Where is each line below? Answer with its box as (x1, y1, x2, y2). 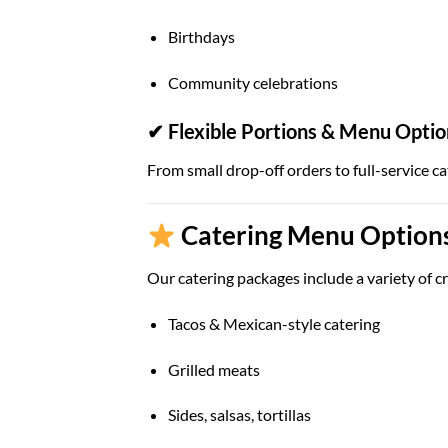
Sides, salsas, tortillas (167, 405, 311, 425)
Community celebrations (167, 72, 338, 92)
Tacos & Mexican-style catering (167, 313, 380, 333)
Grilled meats (167, 359, 260, 379)
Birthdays (167, 26, 235, 46)
